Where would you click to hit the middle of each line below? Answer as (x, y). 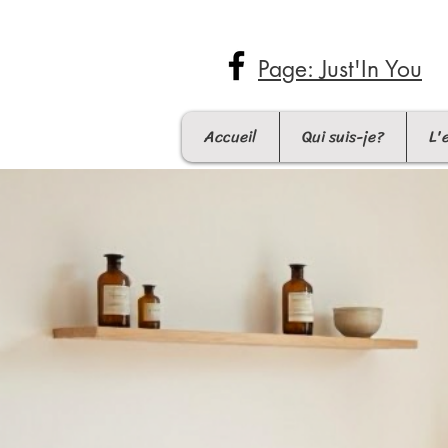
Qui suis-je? (343, 136)
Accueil (230, 136)
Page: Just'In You (340, 69)
